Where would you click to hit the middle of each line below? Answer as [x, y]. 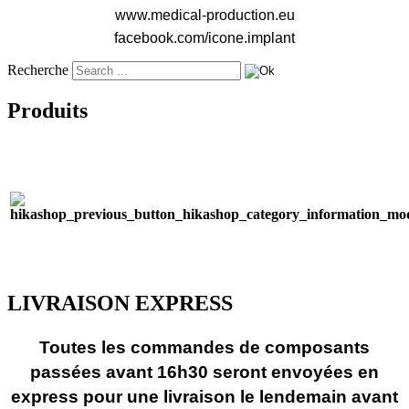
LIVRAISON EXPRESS [120, 303]
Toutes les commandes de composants [204, 347]
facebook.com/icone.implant [204, 38]
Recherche [38, 70]
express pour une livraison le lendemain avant [204, 396]
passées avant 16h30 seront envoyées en [204, 372]
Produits [47, 110]
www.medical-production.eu [204, 15]
